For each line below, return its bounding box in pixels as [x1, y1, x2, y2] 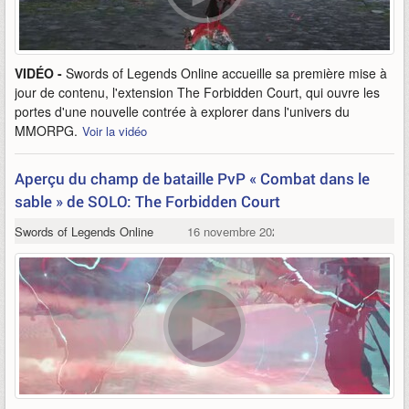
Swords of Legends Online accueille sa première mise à [66, 64, 387, 82]
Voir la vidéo [82, 122, 147, 140]
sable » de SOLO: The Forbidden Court [15, 191, 280, 212]
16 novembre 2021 [186, 223, 285, 240]
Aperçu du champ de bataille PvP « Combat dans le [15, 168, 370, 189]
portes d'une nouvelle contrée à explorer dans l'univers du [15, 102, 350, 121]
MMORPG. [15, 121, 78, 140]
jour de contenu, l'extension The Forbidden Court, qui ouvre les [15, 83, 380, 101]
